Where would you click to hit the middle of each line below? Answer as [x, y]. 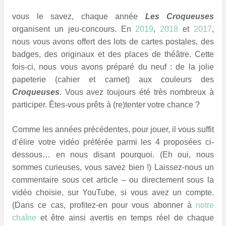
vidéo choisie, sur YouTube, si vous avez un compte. [113, 193]
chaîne [24, 218]
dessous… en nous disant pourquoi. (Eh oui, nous [113, 155]
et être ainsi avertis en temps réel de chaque [125, 218]
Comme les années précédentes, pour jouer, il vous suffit [113, 130]
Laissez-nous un [184, 167]
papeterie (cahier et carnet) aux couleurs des [113, 80]
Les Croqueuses [179, 17]
